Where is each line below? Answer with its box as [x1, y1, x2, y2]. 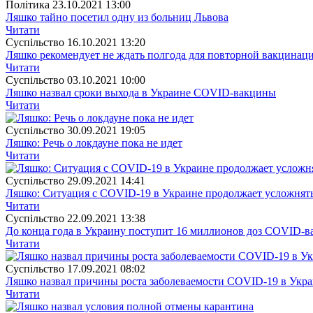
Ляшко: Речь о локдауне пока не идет [6, 136, 182, 149]
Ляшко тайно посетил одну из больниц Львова [6, 10, 228, 23]
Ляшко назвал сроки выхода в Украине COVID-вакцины [6, 86, 276, 99]
